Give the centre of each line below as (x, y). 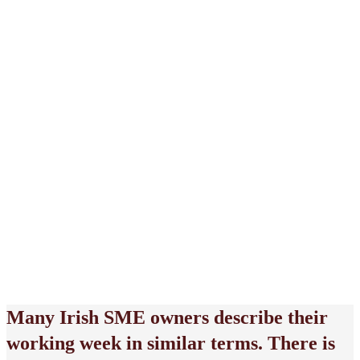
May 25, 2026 (61, 277)
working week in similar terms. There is (171, 343)
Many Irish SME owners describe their (167, 317)
